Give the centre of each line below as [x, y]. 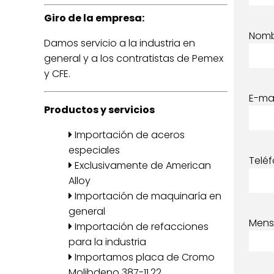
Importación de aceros [128, 135]
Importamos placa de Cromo [143, 257]
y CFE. [57, 74]
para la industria [107, 242]
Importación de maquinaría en [147, 196]
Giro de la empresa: [94, 18]
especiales [94, 150]
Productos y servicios [99, 110]
